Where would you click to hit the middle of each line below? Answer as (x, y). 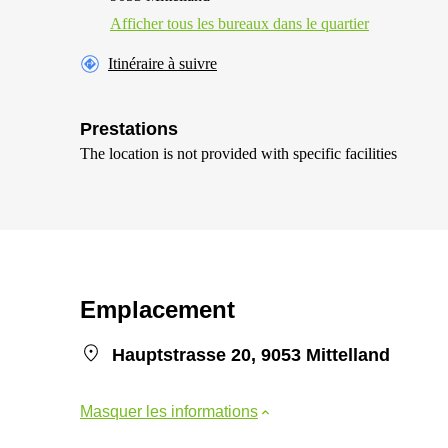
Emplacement (157, 309)
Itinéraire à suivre (162, 63)
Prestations (129, 129)
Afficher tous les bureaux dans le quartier (239, 23)
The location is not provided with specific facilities (238, 153)
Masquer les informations (169, 411)
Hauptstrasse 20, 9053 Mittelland (251, 355)
